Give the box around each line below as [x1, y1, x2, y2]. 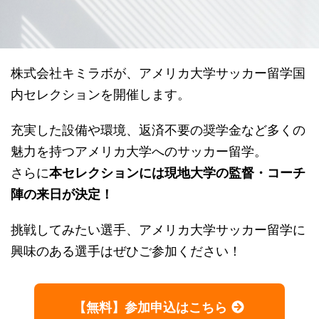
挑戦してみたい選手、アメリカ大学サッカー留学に [11, 222, 305, 238]
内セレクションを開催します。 [11, 87, 190, 103]
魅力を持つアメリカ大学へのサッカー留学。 [11, 144, 267, 159]
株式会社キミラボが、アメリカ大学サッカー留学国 [11, 66, 305, 81]
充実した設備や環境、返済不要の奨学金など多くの [11, 122, 305, 138]
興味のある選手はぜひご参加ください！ [11, 244, 241, 259]
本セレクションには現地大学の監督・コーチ [49, 165, 305, 181]
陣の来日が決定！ [11, 187, 113, 202]
